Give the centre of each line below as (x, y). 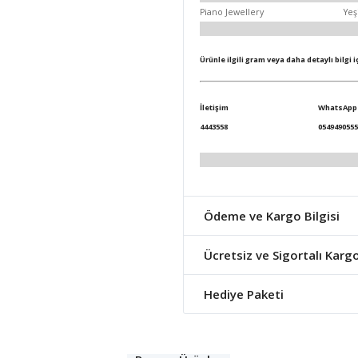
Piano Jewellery (232, 12)
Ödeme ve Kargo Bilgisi (272, 215)
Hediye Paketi (244, 294)
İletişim (214, 107)
